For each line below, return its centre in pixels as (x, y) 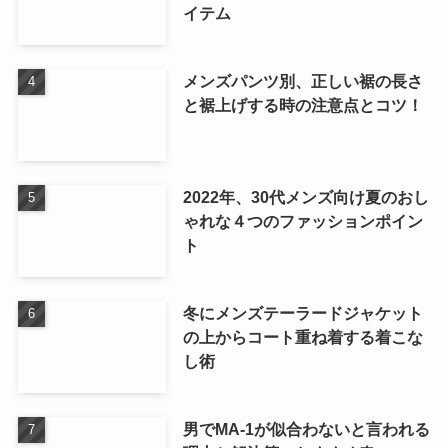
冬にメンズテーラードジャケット (302, 313)
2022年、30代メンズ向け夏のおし (305, 197)
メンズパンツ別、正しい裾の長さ (302, 81)
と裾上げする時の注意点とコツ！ (302, 105)
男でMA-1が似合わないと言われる (306, 429)
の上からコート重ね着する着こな (302, 337)
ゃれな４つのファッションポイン (302, 221)
